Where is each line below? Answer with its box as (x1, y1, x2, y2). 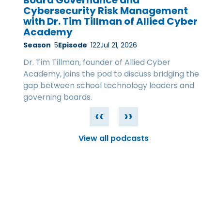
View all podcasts (78, 133, 149, 144)
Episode (58, 40, 87, 50)
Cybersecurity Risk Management (23, 4, 188, 18)
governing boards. (23, 92, 92, 103)
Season (23, 40, 51, 50)
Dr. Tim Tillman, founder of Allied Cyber (23, 57, 170, 68)
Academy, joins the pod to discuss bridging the (23, 68, 199, 80)
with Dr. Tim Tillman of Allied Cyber (23, 15, 198, 29)
